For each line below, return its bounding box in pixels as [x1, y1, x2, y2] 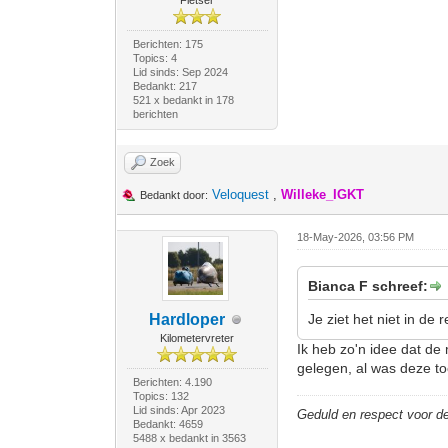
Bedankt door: [140, 189, 209, 201]
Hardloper [149, 311, 226, 328]
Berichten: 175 [132, 38, 203, 50]
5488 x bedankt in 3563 [132, 432, 246, 444]
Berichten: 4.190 [132, 376, 212, 388]
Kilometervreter [160, 332, 235, 344]
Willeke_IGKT [281, 187, 365, 202]
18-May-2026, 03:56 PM [297, 231, 415, 243]
